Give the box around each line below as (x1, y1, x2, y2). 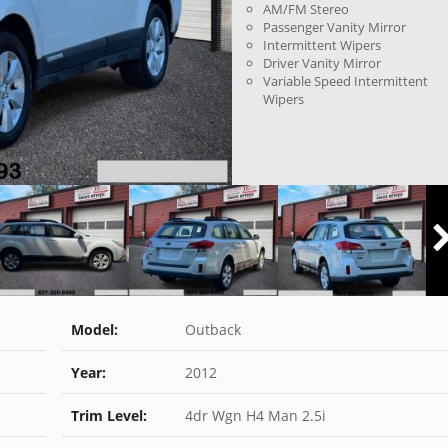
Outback (180, 320, 241, 340)
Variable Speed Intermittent (263, 72, 429, 90)
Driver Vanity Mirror (263, 54, 382, 72)
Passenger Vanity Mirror (263, 18, 407, 36)
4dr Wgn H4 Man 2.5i (180, 406, 326, 426)
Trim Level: (70, 406, 147, 426)
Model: (70, 320, 118, 340)
